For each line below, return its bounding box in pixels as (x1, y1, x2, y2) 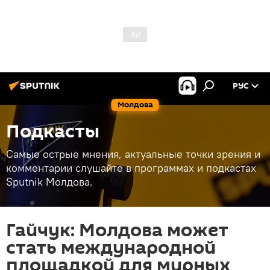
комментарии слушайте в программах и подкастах (6, 161, 256, 175)
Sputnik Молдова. (6, 175, 93, 189)
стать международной (6, 235, 216, 261)
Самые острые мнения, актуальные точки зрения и (6, 147, 260, 161)
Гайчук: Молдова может (6, 218, 228, 243)
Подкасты (6, 119, 99, 145)
